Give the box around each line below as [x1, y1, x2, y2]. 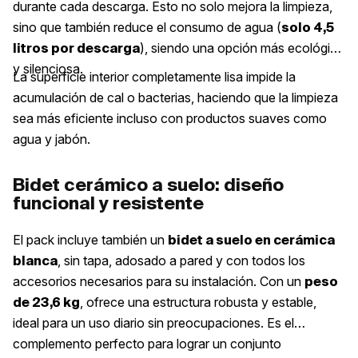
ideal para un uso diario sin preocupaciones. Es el [13, 315, 294, 332]
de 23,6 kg [13, 295, 80, 310]
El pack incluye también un [13, 232, 168, 249]
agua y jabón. [13, 131, 90, 148]
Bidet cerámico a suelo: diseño [13, 174, 284, 195]
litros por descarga [13, 41, 140, 56]
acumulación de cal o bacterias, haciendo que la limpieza [13, 89, 338, 106]
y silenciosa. [13, 61, 83, 78]
